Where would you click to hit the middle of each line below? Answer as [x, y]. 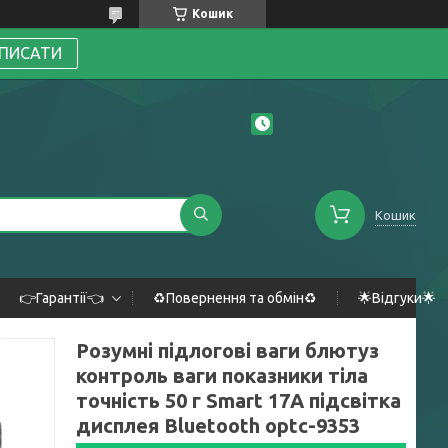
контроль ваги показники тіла [222, 375]
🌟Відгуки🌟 [397, 298]
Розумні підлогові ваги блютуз [227, 350]
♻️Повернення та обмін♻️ [235, 298]
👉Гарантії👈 [61, 298]
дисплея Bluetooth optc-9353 [218, 425]
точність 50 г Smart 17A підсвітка [238, 400]
